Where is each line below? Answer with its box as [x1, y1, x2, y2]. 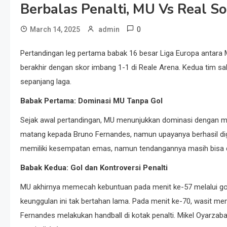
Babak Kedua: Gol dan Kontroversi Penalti [20, 163, 168, 172]
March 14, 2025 [30, 25, 80, 33]
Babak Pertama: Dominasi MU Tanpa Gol [20, 96, 163, 105]
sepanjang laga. [20, 77, 71, 86]
